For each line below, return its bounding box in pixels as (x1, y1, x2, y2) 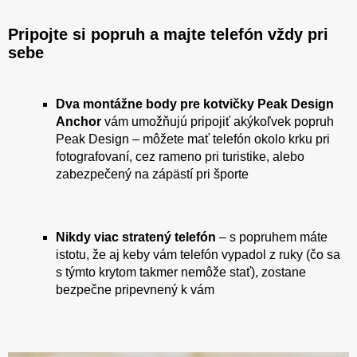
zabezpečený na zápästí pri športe (56, 167, 249, 181)
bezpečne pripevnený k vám (56, 282, 214, 296)
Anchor (56, 114, 101, 128)
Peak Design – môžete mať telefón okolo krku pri (56, 131, 330, 146)
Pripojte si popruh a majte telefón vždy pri (8, 25, 328, 43)
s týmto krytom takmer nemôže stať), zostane (56, 265, 306, 279)
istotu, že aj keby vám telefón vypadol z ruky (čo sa (56, 247, 340, 261)
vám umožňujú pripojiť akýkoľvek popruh (101, 114, 334, 128)
